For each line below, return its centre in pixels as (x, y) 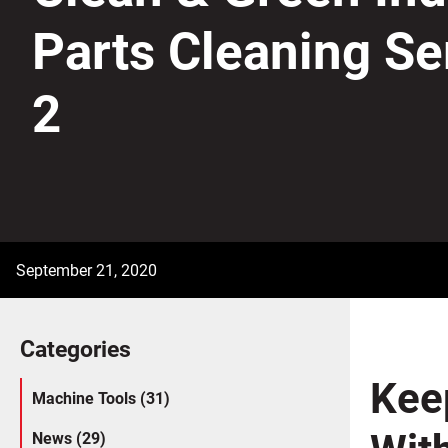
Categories (75, 347)
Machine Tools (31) (101, 397)
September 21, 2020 (86, 269)
